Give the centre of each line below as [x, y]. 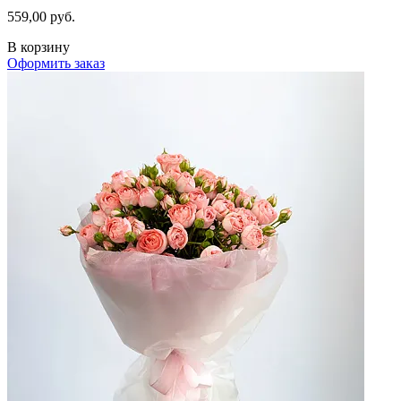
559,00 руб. [41, 16]
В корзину [38, 47]
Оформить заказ [56, 63]
